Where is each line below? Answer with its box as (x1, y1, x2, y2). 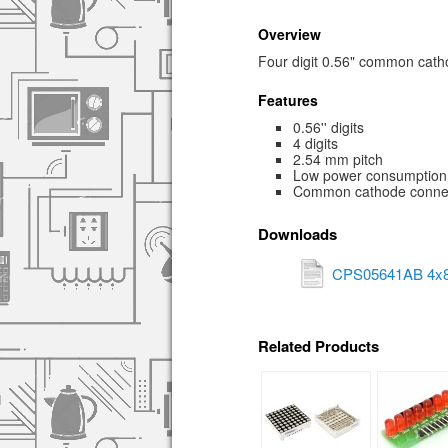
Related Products (258, 335, 379, 358)
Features (258, 89, 318, 110)
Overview (258, 23, 321, 44)
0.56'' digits (293, 117, 364, 138)
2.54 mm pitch (293, 149, 383, 170)
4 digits (293, 133, 338, 154)
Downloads (258, 222, 337, 245)
